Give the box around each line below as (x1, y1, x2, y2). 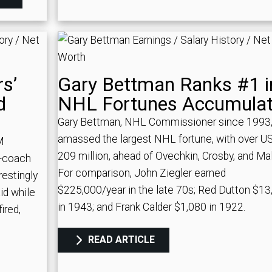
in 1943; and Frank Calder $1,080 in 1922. (57, 200, 245, 213)
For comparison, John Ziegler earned (57, 166, 226, 179)
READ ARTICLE (85, 233, 155, 245)
